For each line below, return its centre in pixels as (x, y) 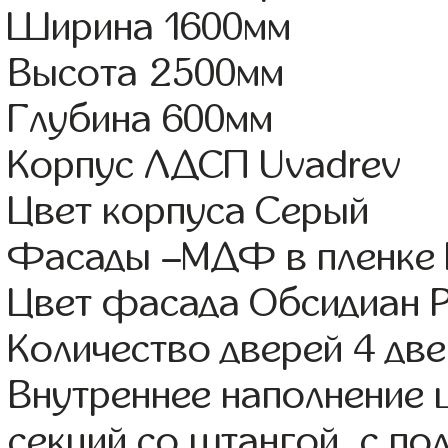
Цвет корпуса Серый (189, 210)
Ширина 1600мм (150, 26)
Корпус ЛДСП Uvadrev (205, 164)
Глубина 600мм (141, 118)
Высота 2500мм (146, 72)
